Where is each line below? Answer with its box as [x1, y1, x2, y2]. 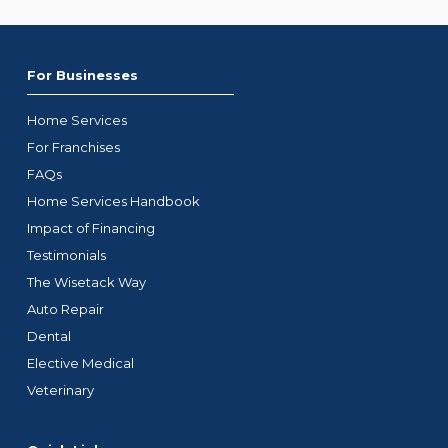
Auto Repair [26, 301, 104, 317]
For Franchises [26, 139, 120, 155]
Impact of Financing [26, 220, 155, 236]
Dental [26, 328, 71, 344]
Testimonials [26, 247, 106, 263]
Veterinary [26, 382, 94, 398]
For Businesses [26, 67, 138, 83]
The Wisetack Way [26, 274, 146, 290]
